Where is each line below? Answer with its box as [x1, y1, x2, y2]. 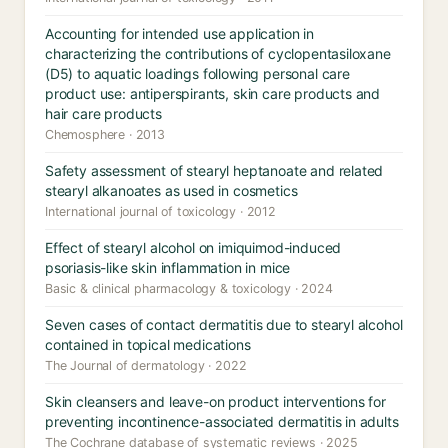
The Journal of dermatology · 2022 [45, 358, 247, 373]
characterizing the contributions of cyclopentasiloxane [45, 45, 391, 62]
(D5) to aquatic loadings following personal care [45, 65, 350, 82]
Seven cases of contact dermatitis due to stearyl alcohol [45, 316, 403, 333]
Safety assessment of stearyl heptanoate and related [45, 162, 384, 179]
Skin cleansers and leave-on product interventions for [45, 393, 386, 410]
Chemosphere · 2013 [45, 127, 165, 142]
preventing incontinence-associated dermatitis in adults [45, 413, 399, 430]
